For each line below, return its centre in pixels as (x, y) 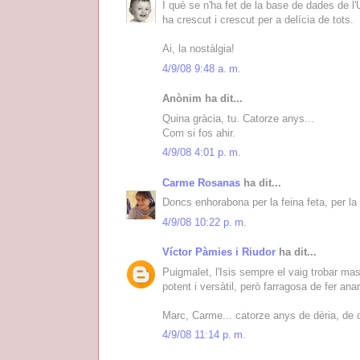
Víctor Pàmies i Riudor (219, 252)
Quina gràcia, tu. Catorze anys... (238, 118)
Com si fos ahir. (199, 133)
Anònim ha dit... (202, 99)
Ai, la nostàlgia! (198, 49)
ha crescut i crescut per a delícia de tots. (258, 20)
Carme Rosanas (201, 182)
